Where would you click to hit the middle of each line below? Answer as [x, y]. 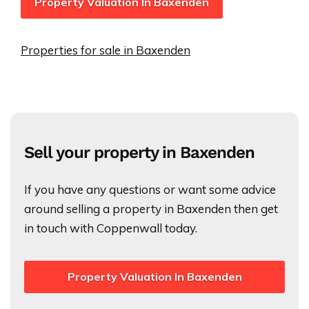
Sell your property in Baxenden [139, 153]
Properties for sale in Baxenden [106, 50]
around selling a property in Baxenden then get [151, 209]
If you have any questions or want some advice [150, 190]
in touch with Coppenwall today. [111, 228]
